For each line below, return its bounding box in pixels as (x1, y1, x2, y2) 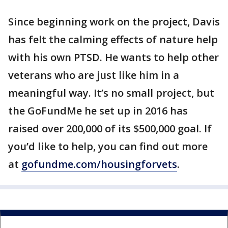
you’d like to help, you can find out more (8, 139, 208, 153)
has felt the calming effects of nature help (8, 33, 218, 46)
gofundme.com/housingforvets (21, 157, 177, 171)
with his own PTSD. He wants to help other (8, 50, 219, 64)
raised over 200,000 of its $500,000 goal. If (8, 122, 212, 135)
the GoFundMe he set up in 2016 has (8, 104, 188, 118)
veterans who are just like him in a (8, 68, 179, 82)
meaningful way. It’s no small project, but (8, 86, 214, 100)
